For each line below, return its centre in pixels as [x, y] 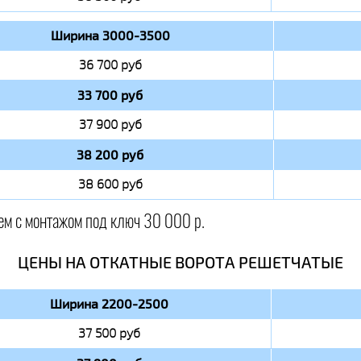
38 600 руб [110, 184]
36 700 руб [110, 65]
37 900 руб [110, 124]
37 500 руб [109, 333]
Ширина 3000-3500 [110, 35]
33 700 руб [110, 95]
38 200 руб [110, 155]
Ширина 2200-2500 [109, 304]
